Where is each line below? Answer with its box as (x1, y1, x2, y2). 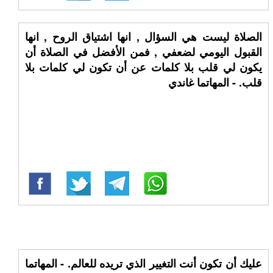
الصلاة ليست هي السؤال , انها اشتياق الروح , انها (25, 29, 262, 44)
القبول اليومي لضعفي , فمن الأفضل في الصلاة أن (25, 44, 262, 60)
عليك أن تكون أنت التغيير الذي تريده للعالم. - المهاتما (25, 255, 262, 271)
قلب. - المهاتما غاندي (168, 74, 262, 90)
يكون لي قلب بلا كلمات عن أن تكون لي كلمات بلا (25, 59, 262, 75)
